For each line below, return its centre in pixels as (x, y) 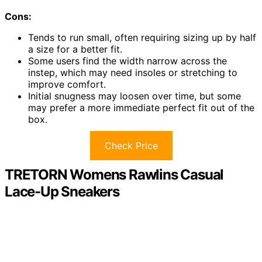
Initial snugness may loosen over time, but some (135, 96)
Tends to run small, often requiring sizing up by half (142, 37)
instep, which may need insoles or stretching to (133, 72)
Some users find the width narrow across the (127, 61)
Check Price (131, 145)
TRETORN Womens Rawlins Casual (114, 174)
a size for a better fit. (75, 49)
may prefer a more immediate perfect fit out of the (141, 107)
